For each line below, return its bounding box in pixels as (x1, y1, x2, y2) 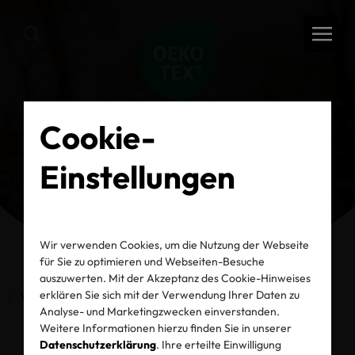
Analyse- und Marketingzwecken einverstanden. (40, 303, 280, 319)
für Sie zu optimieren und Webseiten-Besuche (40, 254, 265, 269)
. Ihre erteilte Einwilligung (156, 337, 281, 352)
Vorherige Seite (20, 288, 109, 304)
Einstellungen (40, 156, 235, 197)
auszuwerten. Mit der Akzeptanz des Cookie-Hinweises (40, 270, 311, 285)
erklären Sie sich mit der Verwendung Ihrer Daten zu (40, 287, 300, 302)
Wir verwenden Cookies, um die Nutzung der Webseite (40, 237, 309, 252)
